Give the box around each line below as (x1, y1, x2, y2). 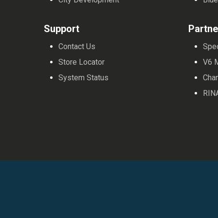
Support (44, 23, 80, 35)
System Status (58, 73, 109, 83)
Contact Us (58, 42, 96, 52)
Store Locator (58, 57, 105, 67)
